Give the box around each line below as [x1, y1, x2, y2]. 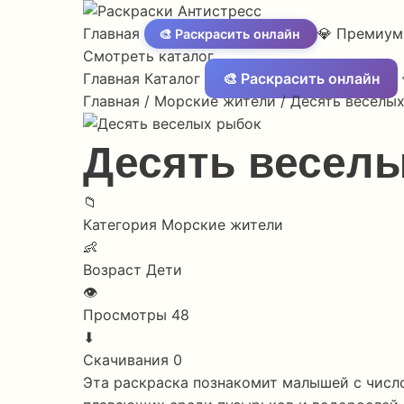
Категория [83, 216, 157, 234]
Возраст [83, 261, 142, 279]
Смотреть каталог [83, 47, 218, 65]
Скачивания [83, 351, 169, 369]
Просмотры [83, 306, 167, 324]
